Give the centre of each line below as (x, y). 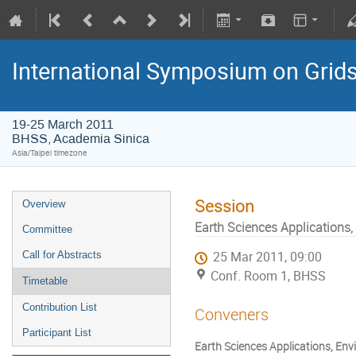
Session (224, 205)
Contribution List (60, 307)
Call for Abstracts (62, 255)
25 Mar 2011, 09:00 (268, 257)
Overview (44, 204)
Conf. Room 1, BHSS (268, 277)
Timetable (45, 281)
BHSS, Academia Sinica (81, 139)
